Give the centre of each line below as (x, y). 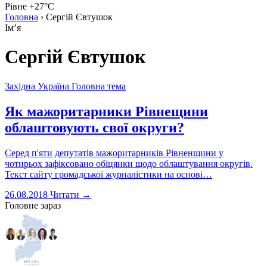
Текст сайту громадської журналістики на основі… (108, 174)
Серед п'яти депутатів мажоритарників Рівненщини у (114, 153)
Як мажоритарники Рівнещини (106, 111)
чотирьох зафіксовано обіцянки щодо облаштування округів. (129, 163)
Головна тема (99, 86)
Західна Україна (37, 86)
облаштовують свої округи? (94, 127)
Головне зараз (33, 205)
